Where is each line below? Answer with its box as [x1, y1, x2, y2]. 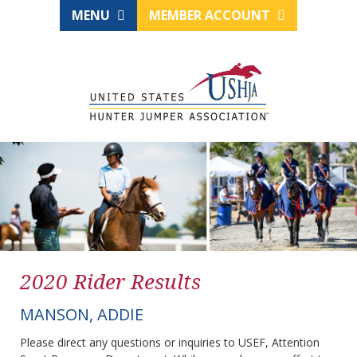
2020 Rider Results [20, 267, 201, 296]
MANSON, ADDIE [20, 304, 143, 326]
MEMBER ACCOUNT [149, 6, 273, 24]
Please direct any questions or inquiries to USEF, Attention [20, 335, 320, 351]
